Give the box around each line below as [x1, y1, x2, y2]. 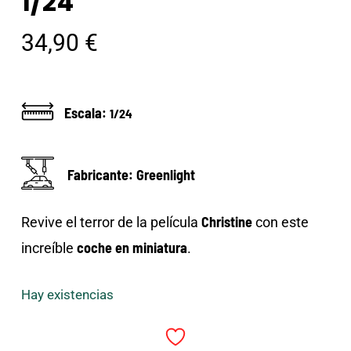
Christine [201, 213, 252, 231]
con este [251, 214, 309, 231]
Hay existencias [20, 288, 114, 303]
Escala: [63, 104, 107, 122]
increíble [20, 240, 77, 257]
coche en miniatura [76, 239, 187, 257]
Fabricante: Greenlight [67, 166, 198, 184]
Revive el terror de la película [20, 214, 201, 231]
